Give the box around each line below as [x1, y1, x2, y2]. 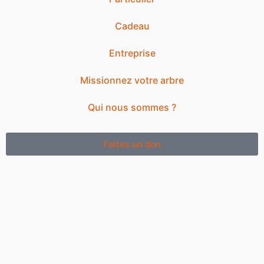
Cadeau [114, 20, 150, 32]
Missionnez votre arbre [80, 74, 184, 87]
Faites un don [103, 138, 161, 150]
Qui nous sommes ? [88, 101, 176, 114]
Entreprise [108, 47, 156, 60]
